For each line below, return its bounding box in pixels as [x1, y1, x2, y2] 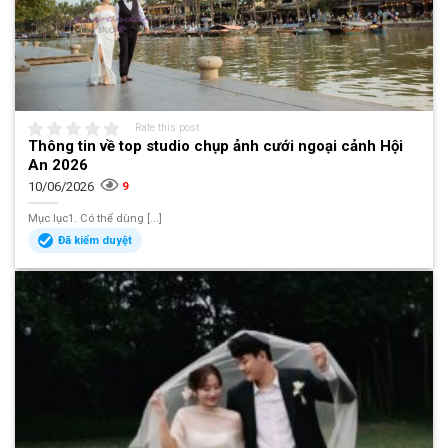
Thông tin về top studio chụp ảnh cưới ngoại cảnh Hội [28, 137, 404, 155]
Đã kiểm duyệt [58, 233, 133, 247]
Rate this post [135, 122, 200, 133]
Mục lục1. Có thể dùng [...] [28, 211, 163, 225]
